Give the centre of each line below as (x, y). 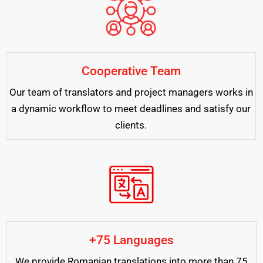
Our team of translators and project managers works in (131, 92)
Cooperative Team (131, 71)
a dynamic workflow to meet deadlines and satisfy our (131, 108)
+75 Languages (131, 240)
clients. (131, 125)
